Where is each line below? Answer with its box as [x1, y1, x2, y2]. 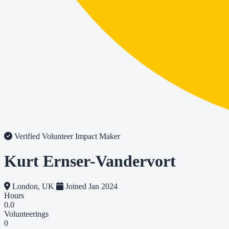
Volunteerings [4, 209, 49, 218]
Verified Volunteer [12, 132, 75, 141]
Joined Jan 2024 [63, 181, 118, 191]
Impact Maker [75, 132, 120, 141]
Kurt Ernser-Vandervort [4, 152, 176, 171]
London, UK [10, 181, 56, 191]
